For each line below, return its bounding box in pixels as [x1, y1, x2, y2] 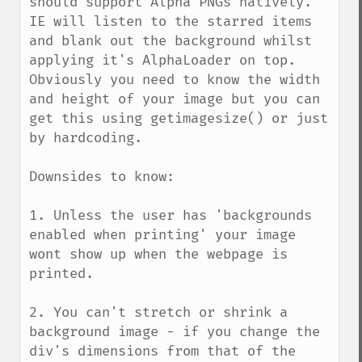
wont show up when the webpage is [29, 246, 288, 263]
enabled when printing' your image [29, 226, 296, 243]
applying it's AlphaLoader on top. [29, 52, 296, 69]
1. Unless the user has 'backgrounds [29, 207, 312, 224]
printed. [29, 265, 94, 282]
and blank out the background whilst [29, 32, 312, 49]
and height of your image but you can [29, 90, 320, 107]
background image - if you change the [29, 323, 320, 340]
